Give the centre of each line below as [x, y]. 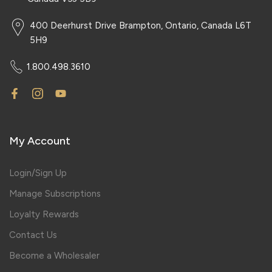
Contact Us [33, 235]
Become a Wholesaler [54, 256]
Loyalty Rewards [44, 215]
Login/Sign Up [38, 173]
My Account [40, 141]
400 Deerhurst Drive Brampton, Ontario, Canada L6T [140, 26]
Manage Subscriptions [55, 194]
